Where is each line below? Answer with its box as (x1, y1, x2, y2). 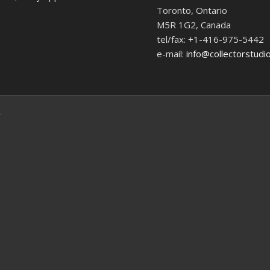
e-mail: (157, 47, 187, 60)
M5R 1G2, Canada (157, 18, 231, 31)
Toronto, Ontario (157, 4, 228, 16)
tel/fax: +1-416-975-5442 (157, 33, 265, 45)
